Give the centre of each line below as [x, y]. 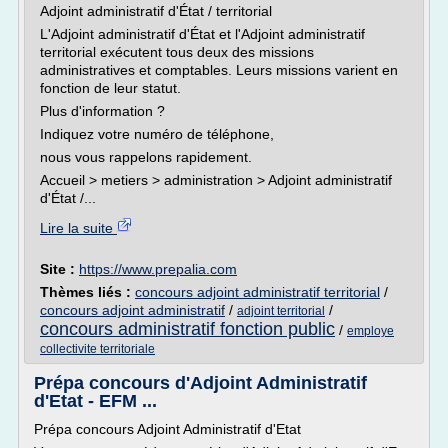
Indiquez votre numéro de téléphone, [157, 134]
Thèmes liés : [87, 292]
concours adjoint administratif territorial [257, 292]
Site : [59, 269]
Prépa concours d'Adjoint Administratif [200, 383]
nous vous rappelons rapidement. [146, 157]
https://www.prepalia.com [158, 269]
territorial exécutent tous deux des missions [177, 52]
